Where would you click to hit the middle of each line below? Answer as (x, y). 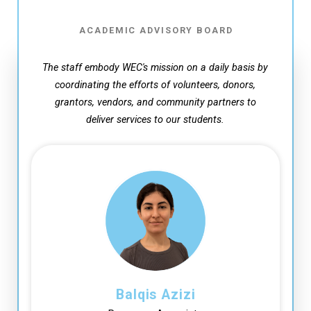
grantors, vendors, (95, 102)
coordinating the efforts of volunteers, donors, (155, 85)
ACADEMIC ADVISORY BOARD (156, 30)
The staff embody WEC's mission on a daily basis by (155, 67)
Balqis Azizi (156, 294)
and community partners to (196, 102)
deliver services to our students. (155, 119)
